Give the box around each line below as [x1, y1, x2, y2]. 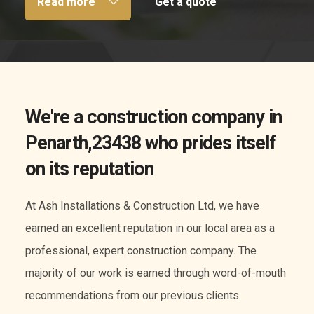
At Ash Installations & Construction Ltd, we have [25, 199, 259, 213]
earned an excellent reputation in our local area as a [25, 221, 275, 235]
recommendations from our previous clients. [25, 289, 241, 303]
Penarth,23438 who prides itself [25, 132, 275, 155]
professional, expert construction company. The [25, 244, 257, 258]
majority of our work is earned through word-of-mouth [25, 266, 286, 280]
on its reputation [25, 158, 153, 181]
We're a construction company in [25, 106, 282, 129]
